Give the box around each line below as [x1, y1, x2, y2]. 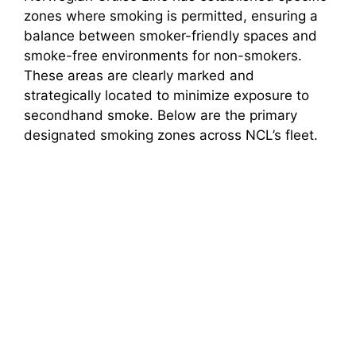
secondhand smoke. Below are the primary [24, 107, 297, 124]
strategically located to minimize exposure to [24, 87, 309, 104]
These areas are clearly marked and [24, 68, 254, 84]
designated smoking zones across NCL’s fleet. [24, 127, 318, 144]
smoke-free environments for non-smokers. [24, 48, 302, 64]
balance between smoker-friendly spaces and [24, 28, 317, 44]
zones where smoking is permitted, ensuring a [24, 8, 318, 25]
